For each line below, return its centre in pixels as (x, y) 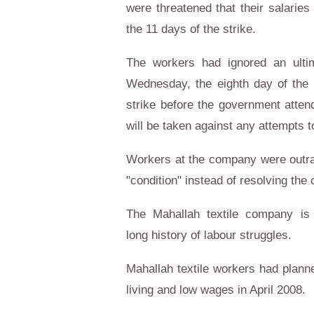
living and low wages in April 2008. (216, 290)
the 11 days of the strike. (191, 29)
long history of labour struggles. (211, 235)
